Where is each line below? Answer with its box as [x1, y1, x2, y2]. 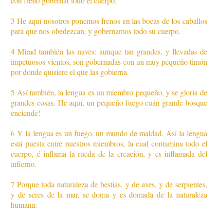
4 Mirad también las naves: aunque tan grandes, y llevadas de [11, 46, 207, 57]
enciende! [11, 108, 41, 118]
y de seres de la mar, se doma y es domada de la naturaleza [11, 189, 207, 200]
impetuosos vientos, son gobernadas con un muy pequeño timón [11, 56, 207, 67]
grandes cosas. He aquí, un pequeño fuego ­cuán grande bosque [11, 97, 207, 108]
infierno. [11, 159, 37, 169]
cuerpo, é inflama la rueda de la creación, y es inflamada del [11, 148, 207, 159]
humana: [11, 200, 37, 210]
